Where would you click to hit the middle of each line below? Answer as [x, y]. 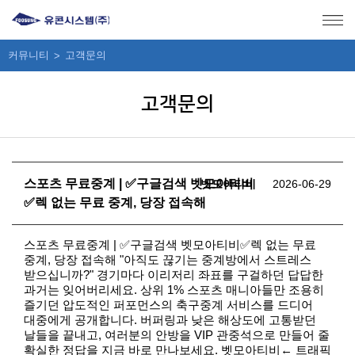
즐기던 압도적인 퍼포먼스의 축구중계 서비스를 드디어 [168, 305]
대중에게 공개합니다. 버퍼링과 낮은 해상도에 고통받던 [170, 320]
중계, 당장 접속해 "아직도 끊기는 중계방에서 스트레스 [168, 260]
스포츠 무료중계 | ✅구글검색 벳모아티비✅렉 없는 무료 [170, 244]
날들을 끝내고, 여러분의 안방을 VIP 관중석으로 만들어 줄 [177, 335]
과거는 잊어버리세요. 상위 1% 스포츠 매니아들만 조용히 [174, 290]
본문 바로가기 [105, 8]
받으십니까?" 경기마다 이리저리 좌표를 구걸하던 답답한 [174, 275]
